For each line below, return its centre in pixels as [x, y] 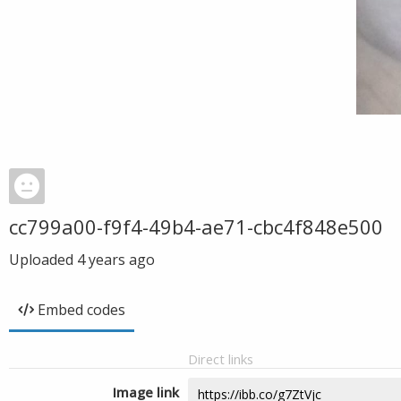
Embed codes [81, 310]
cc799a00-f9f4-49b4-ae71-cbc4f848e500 [196, 226]
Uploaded [43, 260]
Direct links [221, 359]
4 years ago [116, 260]
